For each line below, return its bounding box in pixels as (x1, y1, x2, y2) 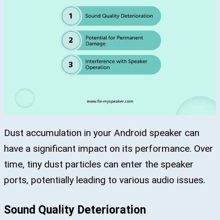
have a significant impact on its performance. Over (4, 143, 213, 155)
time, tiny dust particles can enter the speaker (4, 159, 193, 170)
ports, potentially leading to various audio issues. (4, 174, 205, 186)
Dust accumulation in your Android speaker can (4, 127, 199, 139)
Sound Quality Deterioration (4, 202, 146, 217)
